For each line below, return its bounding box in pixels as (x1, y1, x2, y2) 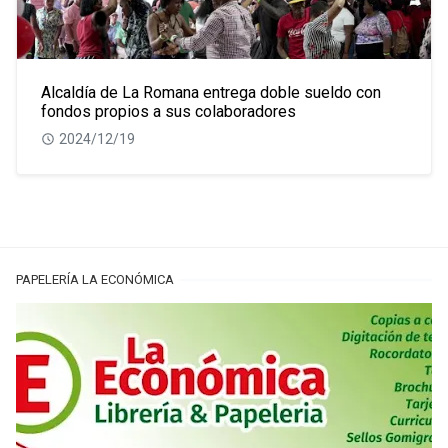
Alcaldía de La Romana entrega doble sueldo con (41, 83, 381, 103)
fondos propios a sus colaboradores (41, 102, 296, 122)
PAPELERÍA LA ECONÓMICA (16, 272, 174, 288)
